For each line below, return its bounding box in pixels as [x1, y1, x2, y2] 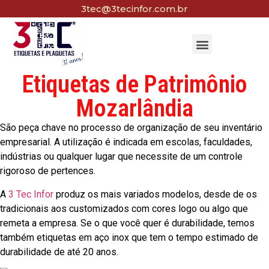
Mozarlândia [76, 94, 193, 123]
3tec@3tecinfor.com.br [81, 3, 188, 14]
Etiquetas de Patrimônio [22, 70, 247, 99]
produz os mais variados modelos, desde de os [53, 188, 257, 200]
